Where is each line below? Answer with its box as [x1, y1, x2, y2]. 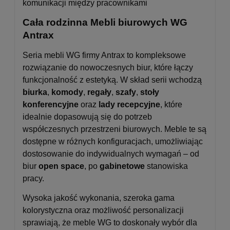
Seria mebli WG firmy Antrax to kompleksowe [23, 50, 186, 60]
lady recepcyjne [99, 100, 160, 109]
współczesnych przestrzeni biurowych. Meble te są [23, 124, 206, 133]
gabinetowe [100, 161, 145, 170]
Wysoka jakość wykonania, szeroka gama [23, 193, 175, 202]
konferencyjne [23, 100, 79, 109]
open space [39, 161, 84, 170]
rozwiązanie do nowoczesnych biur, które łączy [23, 63, 193, 72]
